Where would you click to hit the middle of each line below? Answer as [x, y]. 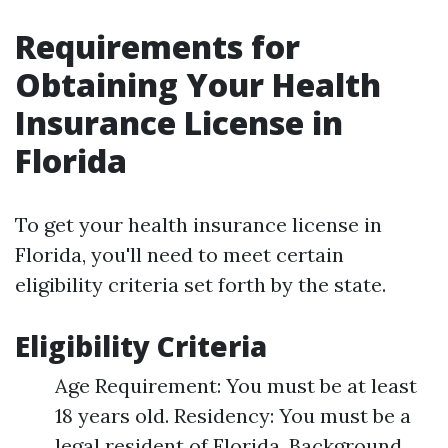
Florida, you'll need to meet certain [179, 254]
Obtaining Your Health [198, 84]
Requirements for [157, 46]
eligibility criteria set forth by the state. [200, 284]
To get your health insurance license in [198, 224]
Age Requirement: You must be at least [236, 385]
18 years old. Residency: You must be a [233, 415]
